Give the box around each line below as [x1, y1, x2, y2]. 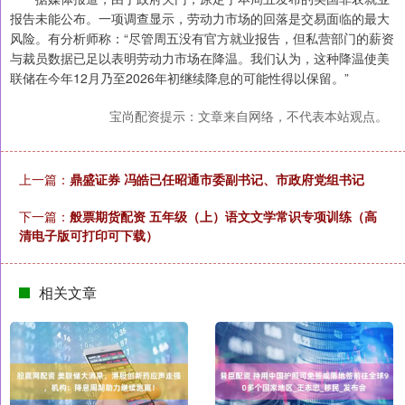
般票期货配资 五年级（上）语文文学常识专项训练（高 [70, 207, 377, 226]
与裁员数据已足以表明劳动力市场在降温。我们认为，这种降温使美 [10, 49, 390, 68]
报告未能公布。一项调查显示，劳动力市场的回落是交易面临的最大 [10, 9, 390, 28]
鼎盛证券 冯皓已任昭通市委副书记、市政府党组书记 [70, 170, 364, 189]
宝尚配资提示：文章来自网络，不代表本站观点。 [109, 107, 388, 126]
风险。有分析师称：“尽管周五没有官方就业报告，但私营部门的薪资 [10, 29, 394, 48]
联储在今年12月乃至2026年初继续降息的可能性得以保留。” [10, 69, 349, 88]
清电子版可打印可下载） [19, 226, 158, 245]
